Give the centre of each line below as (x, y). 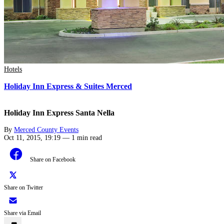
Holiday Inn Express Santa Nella (59, 112)
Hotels (13, 69)
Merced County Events (46, 130)
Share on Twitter (23, 188)
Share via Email (22, 213)
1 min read (87, 138)
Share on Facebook (53, 160)
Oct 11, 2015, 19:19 (32, 138)
